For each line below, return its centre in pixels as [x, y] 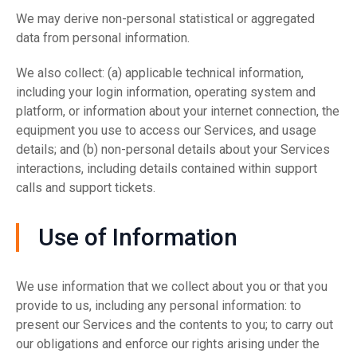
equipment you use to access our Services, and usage [166, 130]
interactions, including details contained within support [167, 169]
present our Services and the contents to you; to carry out [175, 325]
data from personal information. [103, 38]
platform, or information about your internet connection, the [178, 111]
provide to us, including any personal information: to [159, 306]
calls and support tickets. [86, 188]
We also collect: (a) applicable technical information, [160, 73]
